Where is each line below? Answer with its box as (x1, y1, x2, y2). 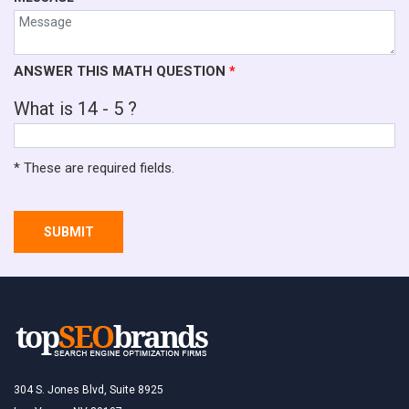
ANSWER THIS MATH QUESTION (14, 62, 229, 79)
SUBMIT (43, 225, 94, 240)
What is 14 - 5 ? (14, 97, 137, 120)
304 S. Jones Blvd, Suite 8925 (14, 383, 163, 397)
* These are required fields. (14, 160, 174, 177)
